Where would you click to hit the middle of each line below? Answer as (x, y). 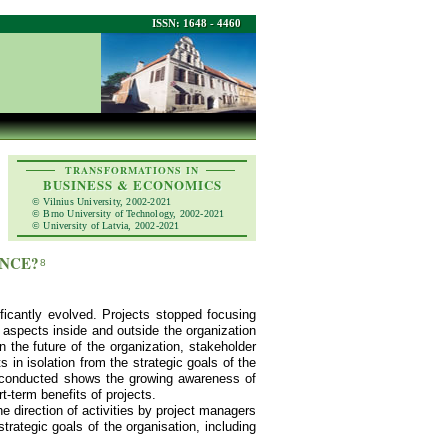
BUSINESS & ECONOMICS (132, 184)
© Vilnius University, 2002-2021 (102, 201)
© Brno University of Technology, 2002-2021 (128, 213)
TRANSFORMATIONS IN (132, 170)
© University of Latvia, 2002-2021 (106, 225)
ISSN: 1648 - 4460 (196, 23)
